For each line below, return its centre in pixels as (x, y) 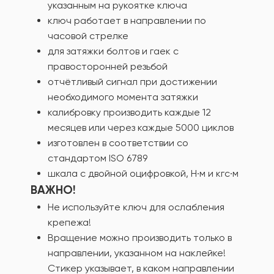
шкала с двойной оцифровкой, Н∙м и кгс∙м (143, 173)
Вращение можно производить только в (140, 238)
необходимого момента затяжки (123, 97)
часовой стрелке (88, 36)
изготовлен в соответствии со (118, 143)
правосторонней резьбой (108, 66)
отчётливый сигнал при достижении (132, 82)
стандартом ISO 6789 (98, 158)
